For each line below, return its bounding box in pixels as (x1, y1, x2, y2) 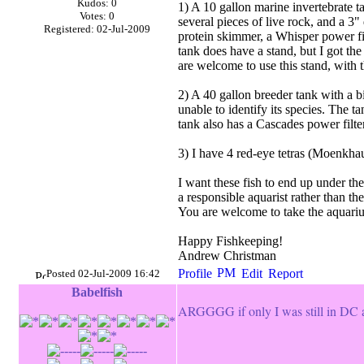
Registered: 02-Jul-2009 (44, 23, 150, 35)
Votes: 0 (80, 10, 115, 22)
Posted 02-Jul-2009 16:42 (45, 267, 160, 279)
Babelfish (71, 285, 123, 299)
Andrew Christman (177, 249, 276, 262)
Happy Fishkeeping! (177, 234, 283, 248)
